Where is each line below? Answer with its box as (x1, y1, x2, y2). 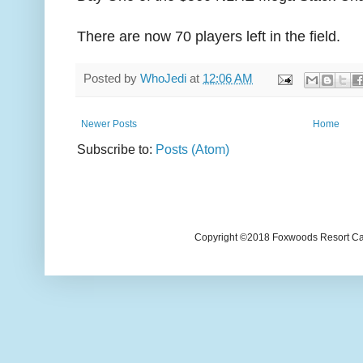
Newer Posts (81, 117, 137, 130)
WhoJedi (140, 72, 186, 86)
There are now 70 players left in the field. (77, 28, 340, 45)
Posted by (83, 72, 140, 86)
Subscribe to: (77, 141, 156, 156)
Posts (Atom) (156, 141, 229, 156)
